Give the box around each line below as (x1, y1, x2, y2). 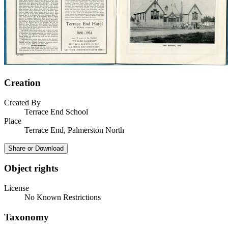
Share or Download (8, 144, 64, 152)
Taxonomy (4, 211, 49, 222)
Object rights (4, 163, 58, 174)
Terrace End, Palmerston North (24, 125, 124, 134)
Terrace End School (24, 107, 88, 116)
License (4, 184, 29, 193)
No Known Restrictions (24, 193, 101, 202)
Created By (4, 98, 41, 107)
